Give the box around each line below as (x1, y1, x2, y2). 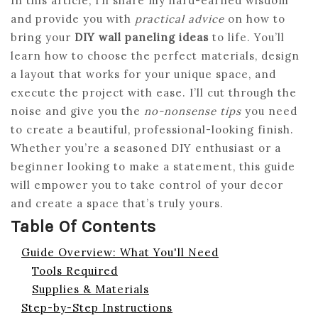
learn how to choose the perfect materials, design (11, 49, 300, 62)
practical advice (135, 12, 224, 26)
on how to (224, 12, 285, 26)
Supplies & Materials (32, 283, 149, 296)
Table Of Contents (11, 216, 156, 236)
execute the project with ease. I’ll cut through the (11, 86, 297, 99)
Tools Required (32, 264, 118, 278)
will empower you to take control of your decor (11, 178, 283, 192)
